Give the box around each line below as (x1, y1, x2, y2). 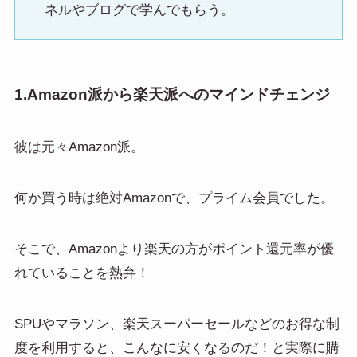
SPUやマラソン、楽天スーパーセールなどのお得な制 (14, 316, 339, 332)
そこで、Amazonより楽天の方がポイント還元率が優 (14, 241, 334, 257)
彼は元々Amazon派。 (14, 139, 144, 155)
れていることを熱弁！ (14, 265, 150, 280)
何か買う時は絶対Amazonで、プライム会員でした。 (14, 190, 334, 206)
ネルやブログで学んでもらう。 (45, 2, 235, 18)
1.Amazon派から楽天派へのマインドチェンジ (14, 86, 330, 104)
